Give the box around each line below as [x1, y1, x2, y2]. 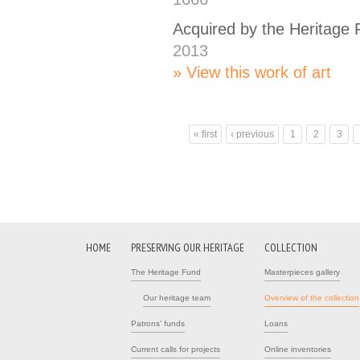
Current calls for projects [131, 344, 220, 354]
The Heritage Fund [131, 267, 201, 276]
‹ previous [231, 129, 274, 140]
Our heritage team [143, 292, 211, 302]
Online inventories [264, 344, 331, 354]
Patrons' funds [131, 318, 185, 328]
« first [194, 129, 217, 140]
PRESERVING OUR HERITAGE [131, 239, 244, 255]
